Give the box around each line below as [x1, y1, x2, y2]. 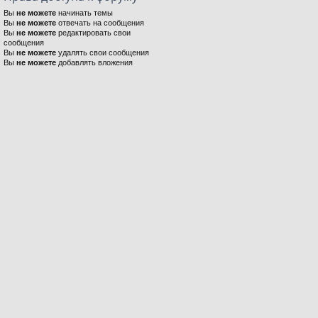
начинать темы [56, 9, 113, 17]
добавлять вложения [56, 58, 133, 67]
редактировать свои [56, 28, 131, 37]
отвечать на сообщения [56, 18, 144, 27]
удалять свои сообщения [56, 48, 149, 57]
